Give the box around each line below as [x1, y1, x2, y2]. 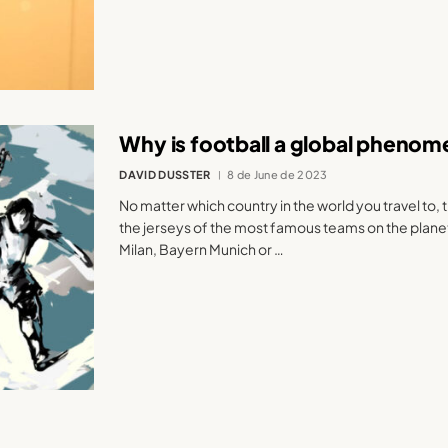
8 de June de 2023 [227, 168, 328, 182]
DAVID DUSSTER [119, 168, 211, 182]
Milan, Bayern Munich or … [119, 240, 285, 259]
